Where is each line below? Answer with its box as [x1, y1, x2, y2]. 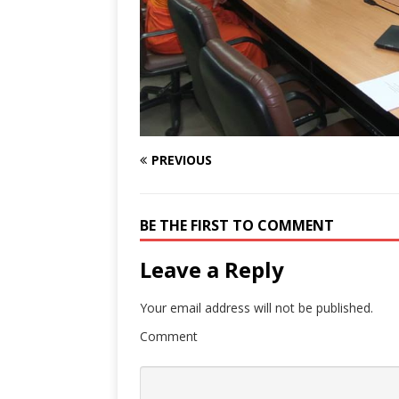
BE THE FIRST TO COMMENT [140, 215, 334, 235]
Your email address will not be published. [140, 298, 373, 316]
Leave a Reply [140, 254, 284, 284]
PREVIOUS [151, 151, 212, 168]
